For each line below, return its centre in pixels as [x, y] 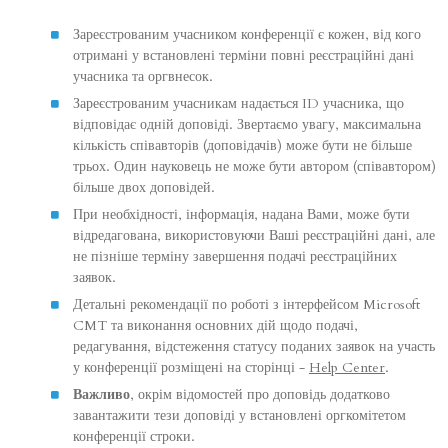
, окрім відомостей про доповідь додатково [260, 394]
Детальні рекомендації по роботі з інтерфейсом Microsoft [246, 304]
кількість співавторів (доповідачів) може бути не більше [242, 145]
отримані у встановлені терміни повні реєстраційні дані [243, 55]
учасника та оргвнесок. [143, 76]
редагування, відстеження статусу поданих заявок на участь [254, 346]
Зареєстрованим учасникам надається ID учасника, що [238, 103]
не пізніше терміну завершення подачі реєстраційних [235, 256]
